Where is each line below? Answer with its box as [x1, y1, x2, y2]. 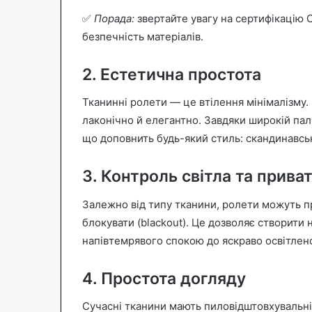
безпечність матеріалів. [82, 29, 203, 43]
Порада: [94, 11, 134, 25]
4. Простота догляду [82, 268, 246, 288]
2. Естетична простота [82, 64, 261, 84]
